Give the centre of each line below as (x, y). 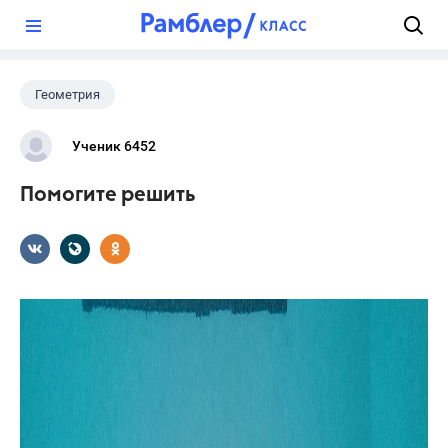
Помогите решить (108, 195)
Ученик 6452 (114, 146)
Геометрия (67, 94)
